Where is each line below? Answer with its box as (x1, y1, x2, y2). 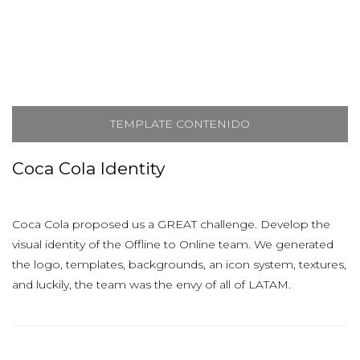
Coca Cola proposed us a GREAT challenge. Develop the (12, 217, 330, 231)
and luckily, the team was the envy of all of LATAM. (12, 277, 297, 292)
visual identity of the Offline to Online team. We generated (12, 237, 333, 252)
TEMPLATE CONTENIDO (110, 117, 250, 131)
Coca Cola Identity (12, 158, 165, 178)
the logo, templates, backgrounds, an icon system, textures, (12, 257, 346, 272)
